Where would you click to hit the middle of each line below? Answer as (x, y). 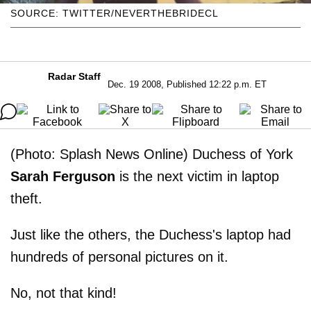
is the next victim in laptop (197, 176)
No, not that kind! (64, 293)
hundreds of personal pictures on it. (119, 257)
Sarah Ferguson (63, 176)
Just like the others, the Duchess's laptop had (151, 234)
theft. (26, 198)
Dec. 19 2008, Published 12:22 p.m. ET (187, 84)
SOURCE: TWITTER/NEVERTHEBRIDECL (115, 13)
